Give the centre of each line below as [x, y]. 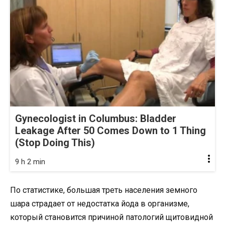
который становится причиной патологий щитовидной [111, 217]
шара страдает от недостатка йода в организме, [100, 203]
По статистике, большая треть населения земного [104, 190]
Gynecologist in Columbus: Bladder [96, 118]
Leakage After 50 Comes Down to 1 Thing [110, 130]
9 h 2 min [30, 161]
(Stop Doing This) [55, 142]
